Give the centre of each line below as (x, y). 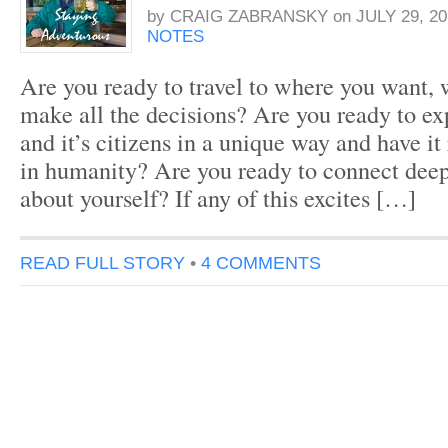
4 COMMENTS (261, 262)
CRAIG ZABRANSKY (249, 16)
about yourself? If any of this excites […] (218, 197)
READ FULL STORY (102, 262)
